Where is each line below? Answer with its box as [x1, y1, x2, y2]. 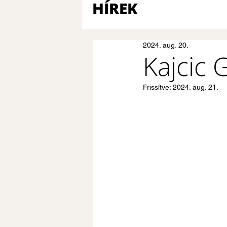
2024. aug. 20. [143, 41, 188, 49]
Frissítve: [143, 83, 173, 91]
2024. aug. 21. [173, 83, 218, 91]
